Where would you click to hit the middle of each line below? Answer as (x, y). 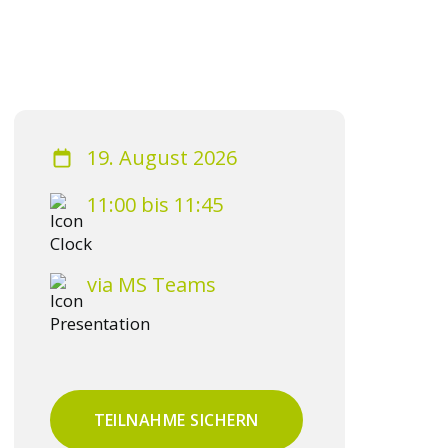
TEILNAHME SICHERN (176, 420)
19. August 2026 (162, 157)
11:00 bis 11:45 (155, 204)
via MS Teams (151, 284)
